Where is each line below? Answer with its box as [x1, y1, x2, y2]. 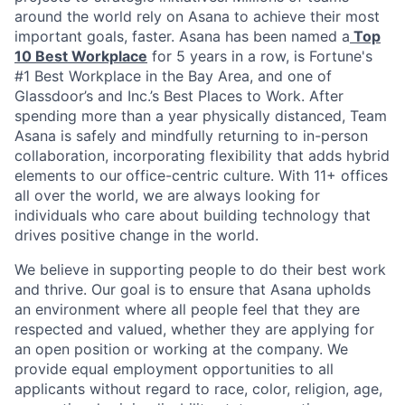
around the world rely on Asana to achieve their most [14, 7, 380, 26]
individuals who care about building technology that [14, 206, 371, 225]
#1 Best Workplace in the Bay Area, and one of [14, 67, 332, 86]
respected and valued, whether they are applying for [14, 320, 374, 339]
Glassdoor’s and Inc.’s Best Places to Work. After [14, 87, 344, 106]
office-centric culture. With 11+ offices [126, 166, 388, 185]
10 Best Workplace [14, 47, 147, 66]
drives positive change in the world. [14, 226, 259, 245]
